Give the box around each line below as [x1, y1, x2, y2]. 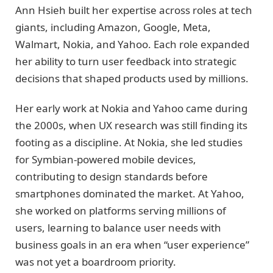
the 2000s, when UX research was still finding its [15, 118, 247, 132]
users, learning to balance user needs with [15, 220, 221, 235]
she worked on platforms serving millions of [15, 203, 226, 218]
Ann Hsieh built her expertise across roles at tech [15, 3, 252, 18]
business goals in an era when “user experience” [15, 237, 249, 252]
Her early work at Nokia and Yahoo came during [15, 101, 247, 115]
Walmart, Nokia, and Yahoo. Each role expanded [15, 37, 249, 52]
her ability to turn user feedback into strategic [15, 54, 236, 69]
